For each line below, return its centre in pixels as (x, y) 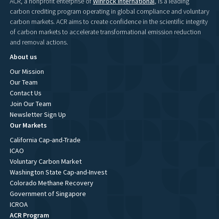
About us (23, 57)
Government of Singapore (48, 194)
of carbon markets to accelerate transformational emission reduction (105, 32)
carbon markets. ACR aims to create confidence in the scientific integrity (109, 22)
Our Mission (27, 72)
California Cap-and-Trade (45, 140)
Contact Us (26, 93)
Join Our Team (31, 104)
